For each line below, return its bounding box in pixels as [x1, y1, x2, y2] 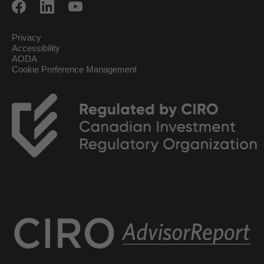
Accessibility [12, 43, 60, 53]
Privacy [12, 32, 41, 42]
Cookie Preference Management [12, 64, 137, 74]
